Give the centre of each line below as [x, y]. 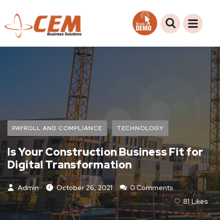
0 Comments [151, 188]
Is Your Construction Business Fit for [105, 152]
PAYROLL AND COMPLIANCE [57, 128]
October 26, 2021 [84, 188]
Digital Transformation [69, 165]
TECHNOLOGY [140, 128]
